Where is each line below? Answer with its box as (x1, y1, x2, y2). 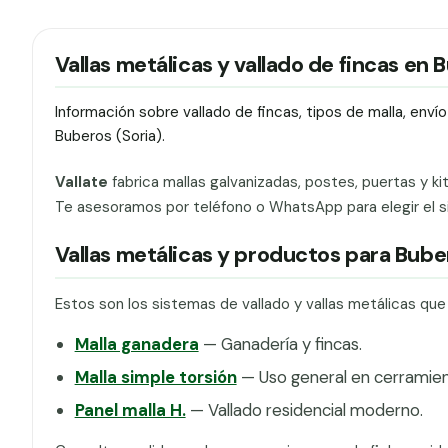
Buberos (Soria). (54, 126, 165, 147)
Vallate (54, 171, 108, 192)
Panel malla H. (74, 399, 186, 422)
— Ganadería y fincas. (198, 332, 362, 355)
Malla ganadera (74, 332, 199, 355)
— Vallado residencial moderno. (185, 399, 423, 422)
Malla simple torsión (74, 365, 237, 388)
